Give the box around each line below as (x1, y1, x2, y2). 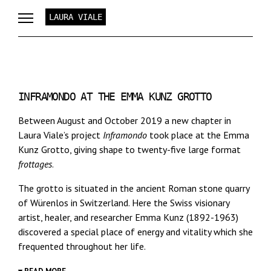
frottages (18, 158, 52, 170)
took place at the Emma (147, 129, 249, 141)
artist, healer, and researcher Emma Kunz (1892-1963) (18, 211, 238, 223)
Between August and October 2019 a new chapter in (18, 114, 231, 126)
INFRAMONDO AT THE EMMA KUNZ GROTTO (18, 91, 212, 103)
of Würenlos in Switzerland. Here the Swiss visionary (18, 197, 229, 209)
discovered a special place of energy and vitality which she (18, 226, 253, 238)
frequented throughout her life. (18, 240, 146, 252)
